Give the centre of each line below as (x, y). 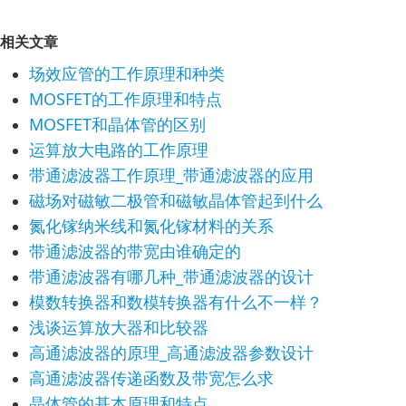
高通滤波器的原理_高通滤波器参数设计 (171, 353)
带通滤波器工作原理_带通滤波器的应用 (171, 175)
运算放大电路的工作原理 (119, 150)
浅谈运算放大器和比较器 (119, 327)
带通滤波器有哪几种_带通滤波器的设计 (171, 276)
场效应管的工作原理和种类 (127, 73)
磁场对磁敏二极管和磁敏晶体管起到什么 (176, 200)
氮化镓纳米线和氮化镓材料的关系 (151, 226)
